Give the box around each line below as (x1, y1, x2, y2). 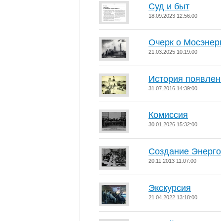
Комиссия (148, 110, 188, 120)
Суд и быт (148, 1, 189, 11)
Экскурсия (148, 183, 191, 193)
